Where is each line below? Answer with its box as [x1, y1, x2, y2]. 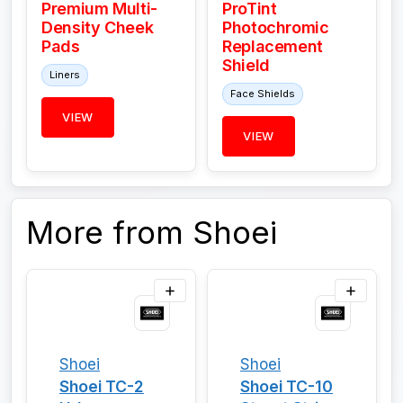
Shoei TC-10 [240, 377, 333, 397]
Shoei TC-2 [59, 377, 144, 397]
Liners [49, 68, 80, 82]
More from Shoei [26, 213, 277, 252]
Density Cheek [41, 18, 154, 38]
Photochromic [222, 18, 329, 38]
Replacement [222, 37, 324, 57]
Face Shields [230, 87, 295, 101]
